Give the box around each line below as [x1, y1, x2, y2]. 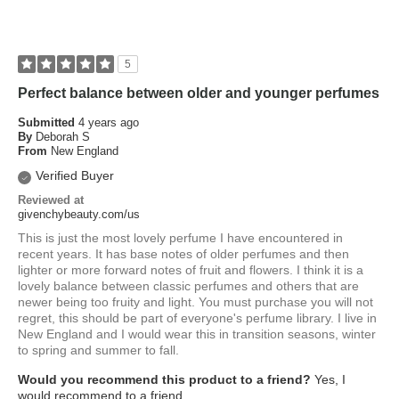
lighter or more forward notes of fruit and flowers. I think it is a [18, 263, 363, 278]
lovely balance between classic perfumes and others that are [18, 279, 359, 294]
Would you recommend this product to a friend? [18, 372, 311, 387]
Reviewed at [18, 193, 84, 208]
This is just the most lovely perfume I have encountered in [18, 231, 343, 246]
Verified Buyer [36, 168, 114, 183]
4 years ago [78, 116, 139, 130]
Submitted [18, 116, 78, 130]
